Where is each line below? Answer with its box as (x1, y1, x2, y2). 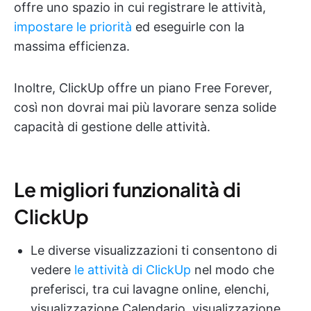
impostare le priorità (14, 19, 132, 34)
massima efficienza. (14, 38, 130, 53)
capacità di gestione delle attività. (14, 119, 210, 134)
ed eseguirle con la (132, 19, 244, 34)
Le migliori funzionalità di (14, 176, 241, 201)
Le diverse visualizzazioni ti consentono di (31, 242, 277, 258)
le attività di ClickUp (74, 262, 191, 277)
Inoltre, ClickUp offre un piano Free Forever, (14, 80, 272, 95)
